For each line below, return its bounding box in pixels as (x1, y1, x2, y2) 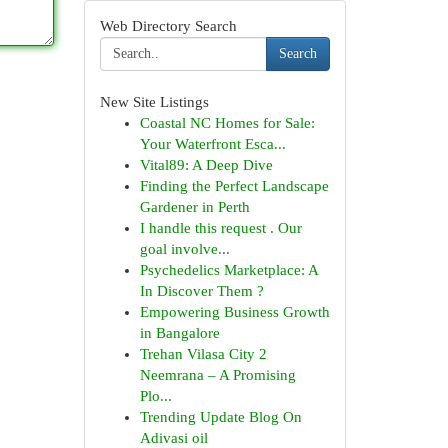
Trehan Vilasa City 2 (139, 346, 267, 362)
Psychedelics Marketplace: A (139, 262, 318, 278)
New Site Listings (99, 94, 209, 110)
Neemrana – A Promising (139, 367, 296, 383)
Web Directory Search (99, 18, 237, 34)
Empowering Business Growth (139, 304, 330, 320)
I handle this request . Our (139, 220, 302, 236)
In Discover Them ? (139, 283, 264, 299)
